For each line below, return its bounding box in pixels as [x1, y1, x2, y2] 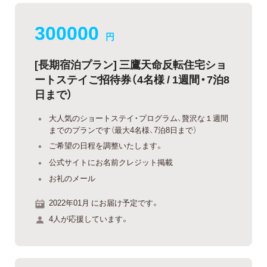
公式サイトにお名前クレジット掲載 [49, 156, 173, 167]
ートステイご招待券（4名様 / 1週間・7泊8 [35, 70, 229, 87]
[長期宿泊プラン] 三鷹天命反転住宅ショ [35, 55, 226, 72]
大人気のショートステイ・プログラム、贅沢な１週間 [49, 111, 228, 123]
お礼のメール [49, 172, 95, 184]
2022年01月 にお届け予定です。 [49, 196, 159, 208]
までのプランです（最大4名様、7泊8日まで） [49, 123, 197, 135]
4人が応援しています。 [49, 213, 129, 225]
